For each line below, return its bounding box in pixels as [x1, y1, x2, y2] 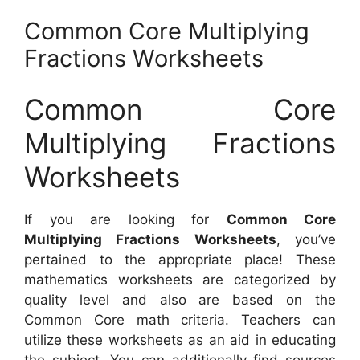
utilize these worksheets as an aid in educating [24, 332, 336, 349]
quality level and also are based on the [24, 292, 336, 309]
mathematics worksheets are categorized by [24, 272, 336, 288]
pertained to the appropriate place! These [24, 252, 336, 268]
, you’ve [276, 231, 337, 248]
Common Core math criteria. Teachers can [24, 312, 336, 329]
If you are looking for [24, 211, 227, 228]
